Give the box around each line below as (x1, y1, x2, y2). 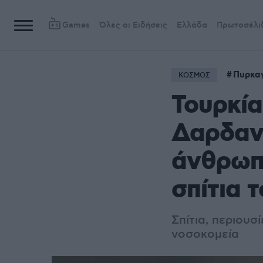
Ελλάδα (177, 20, 207, 31)
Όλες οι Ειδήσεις (99, 20, 167, 31)
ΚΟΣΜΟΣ (178, 71, 210, 80)
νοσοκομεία (171, 227, 239, 242)
